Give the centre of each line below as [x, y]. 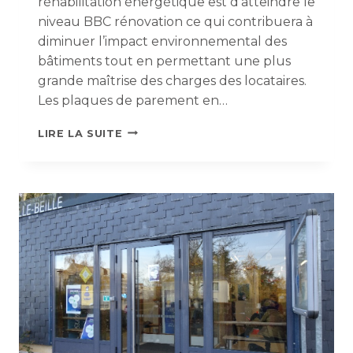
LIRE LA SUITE [80, 133]
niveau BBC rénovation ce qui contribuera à [175, 21]
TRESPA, [147, 145]
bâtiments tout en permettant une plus [164, 61]
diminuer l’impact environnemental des [162, 41]
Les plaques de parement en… [133, 100]
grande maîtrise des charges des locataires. [172, 80]
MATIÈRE [149, 176]
